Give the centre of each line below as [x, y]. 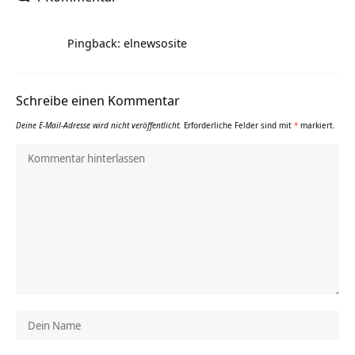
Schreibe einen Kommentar [98, 101]
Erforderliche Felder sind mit [239, 126]
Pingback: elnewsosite [127, 43]
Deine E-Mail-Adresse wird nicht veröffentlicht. [99, 126]
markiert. [317, 126]
